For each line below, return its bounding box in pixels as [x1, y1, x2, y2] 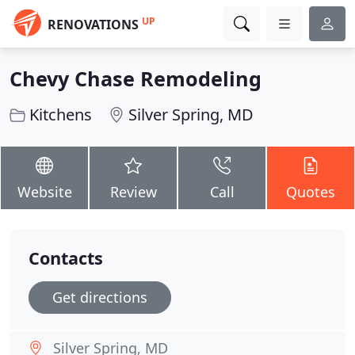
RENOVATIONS [48, 16, 139, 33]
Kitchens [29, 104, 92, 125]
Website [17, 182, 72, 201]
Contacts [29, 246, 103, 269]
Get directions [52, 288, 147, 307]
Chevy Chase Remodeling [10, 65, 261, 92]
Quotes [286, 182, 335, 201]
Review [109, 182, 157, 201]
